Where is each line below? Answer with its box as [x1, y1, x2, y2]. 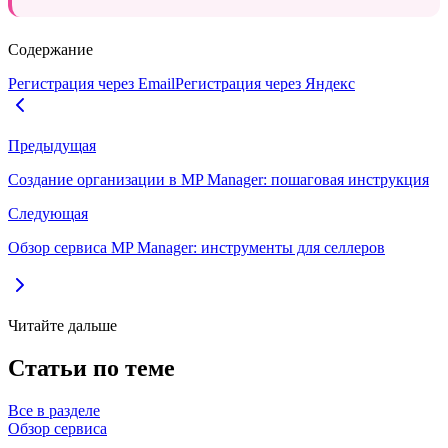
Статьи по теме [8, 354, 175, 381]
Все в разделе [8, 401, 100, 419]
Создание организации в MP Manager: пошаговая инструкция [8, 170, 429, 188]
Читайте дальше [8, 316, 117, 334]
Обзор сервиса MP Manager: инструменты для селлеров [8, 238, 385, 256]
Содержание [8, 40, 93, 58]
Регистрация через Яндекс [175, 74, 355, 92]
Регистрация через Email [8, 74, 175, 92]
